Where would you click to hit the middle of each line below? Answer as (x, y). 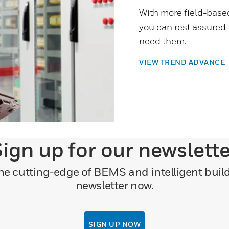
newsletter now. (114, 185)
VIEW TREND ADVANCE (183, 62)
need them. (164, 41)
